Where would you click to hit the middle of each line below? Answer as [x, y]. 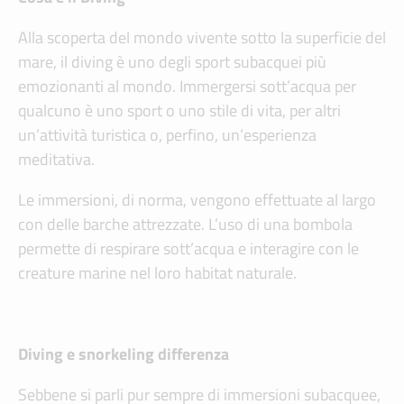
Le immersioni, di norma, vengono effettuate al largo [197, 200]
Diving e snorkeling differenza [124, 354]
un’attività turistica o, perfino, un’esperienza [167, 135]
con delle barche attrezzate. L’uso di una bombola [185, 225]
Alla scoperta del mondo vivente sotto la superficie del [202, 38]
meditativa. [56, 160]
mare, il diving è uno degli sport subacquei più [172, 62]
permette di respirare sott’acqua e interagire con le [188, 249]
